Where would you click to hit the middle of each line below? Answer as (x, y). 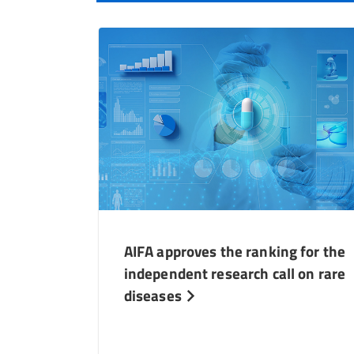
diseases (154, 295)
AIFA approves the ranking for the (235, 250)
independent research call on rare (235, 273)
